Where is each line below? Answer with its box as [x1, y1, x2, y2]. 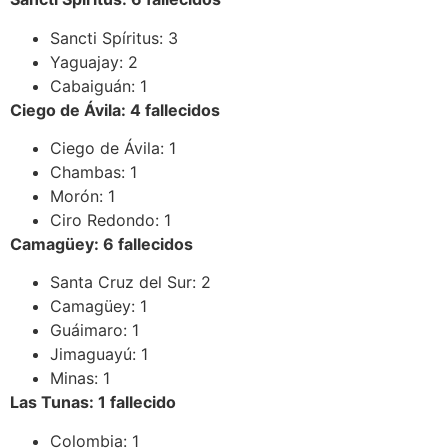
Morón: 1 [50, 185, 115, 206]
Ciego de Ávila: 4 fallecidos [10, 99, 220, 120]
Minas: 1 [50, 368, 110, 389]
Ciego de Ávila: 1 [50, 137, 176, 158]
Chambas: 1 [50, 161, 137, 182]
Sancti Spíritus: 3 [50, 27, 178, 48]
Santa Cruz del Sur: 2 [50, 272, 211, 293]
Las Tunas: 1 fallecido [10, 392, 176, 413]
